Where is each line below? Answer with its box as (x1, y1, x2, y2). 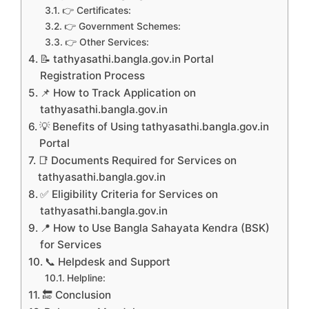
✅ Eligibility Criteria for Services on (40, 187, 219, 201)
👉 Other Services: (64, 36, 149, 48)
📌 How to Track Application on (40, 86, 197, 99)
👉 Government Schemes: (63, 20, 181, 32)
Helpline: (66, 272, 106, 283)
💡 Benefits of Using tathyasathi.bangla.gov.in (39, 119, 270, 133)
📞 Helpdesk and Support (45, 255, 171, 268)
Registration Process (40, 68, 146, 82)
